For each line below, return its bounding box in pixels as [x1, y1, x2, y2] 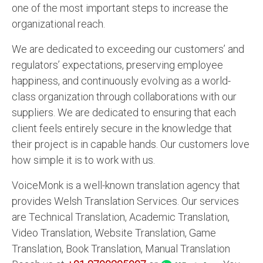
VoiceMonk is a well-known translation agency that [12, 178, 240, 191]
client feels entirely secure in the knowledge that [12, 122, 232, 134]
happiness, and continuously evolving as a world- [12, 74, 231, 87]
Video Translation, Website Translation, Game [12, 226, 216, 239]
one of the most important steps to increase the [12, 1, 228, 14]
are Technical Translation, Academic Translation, [12, 210, 230, 223]
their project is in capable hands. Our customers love [12, 137, 249, 150]
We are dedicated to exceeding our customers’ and [12, 42, 244, 55]
